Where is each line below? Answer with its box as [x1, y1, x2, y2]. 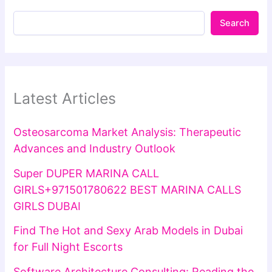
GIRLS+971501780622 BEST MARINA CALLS [13, 183, 242, 196]
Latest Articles [13, 89, 117, 108]
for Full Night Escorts [13, 240, 123, 254]
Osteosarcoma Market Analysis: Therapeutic [13, 126, 242, 139]
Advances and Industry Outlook [13, 142, 176, 155]
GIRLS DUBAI [13, 199, 81, 212]
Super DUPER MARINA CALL [13, 166, 160, 180]
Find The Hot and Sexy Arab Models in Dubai [13, 224, 243, 237]
